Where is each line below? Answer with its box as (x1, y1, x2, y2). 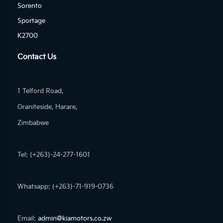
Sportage (17, 17, 45, 25)
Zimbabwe (17, 119, 49, 127)
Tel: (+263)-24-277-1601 (17, 151, 90, 159)
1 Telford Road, (17, 87, 63, 96)
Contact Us (17, 52, 56, 62)
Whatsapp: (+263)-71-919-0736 (17, 183, 113, 191)
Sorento (17, 2, 42, 10)
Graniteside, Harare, (17, 103, 77, 111)
